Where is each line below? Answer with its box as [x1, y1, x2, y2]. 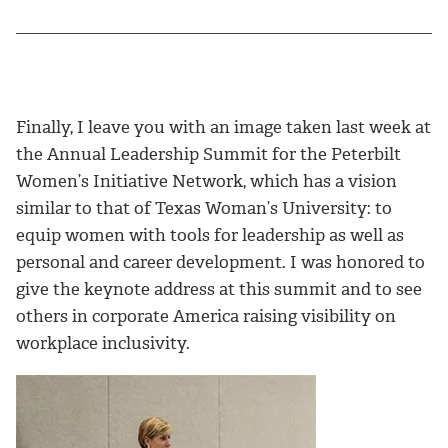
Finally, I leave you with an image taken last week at [16, 115, 431, 138]
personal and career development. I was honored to [16, 250, 425, 273]
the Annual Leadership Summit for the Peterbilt [16, 142, 401, 165]
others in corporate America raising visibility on [16, 304, 396, 327]
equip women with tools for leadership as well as [16, 223, 404, 246]
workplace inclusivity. [16, 331, 190, 354]
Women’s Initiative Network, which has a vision [16, 169, 397, 192]
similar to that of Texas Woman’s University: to [16, 196, 392, 219]
